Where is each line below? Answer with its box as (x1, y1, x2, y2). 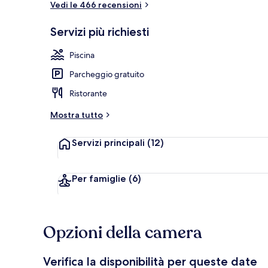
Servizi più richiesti (50, 24, 149, 39)
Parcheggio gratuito (69, 68, 144, 80)
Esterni (221, 32, 245, 43)
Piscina (69, 49, 95, 60)
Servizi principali (72, 136, 147, 148)
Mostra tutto (50, 109, 103, 120)
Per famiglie (72, 172, 126, 184)
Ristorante (69, 87, 107, 99)
